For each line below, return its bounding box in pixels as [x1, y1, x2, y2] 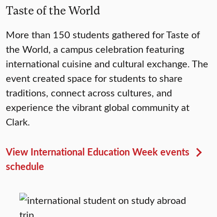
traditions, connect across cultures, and [6, 86, 172, 99]
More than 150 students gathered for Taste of [6, 28, 200, 41]
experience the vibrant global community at [6, 100, 189, 114]
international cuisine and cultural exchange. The [6, 57, 208, 70]
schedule [6, 159, 44, 173]
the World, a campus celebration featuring [6, 42, 184, 56]
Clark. [6, 115, 30, 128]
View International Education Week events [6, 145, 189, 159]
